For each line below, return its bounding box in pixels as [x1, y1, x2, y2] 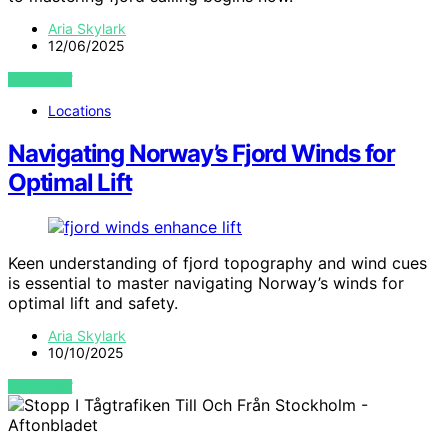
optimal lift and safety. [8, 293, 178, 314]
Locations [48, 102, 111, 120]
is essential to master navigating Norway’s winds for [8, 273, 404, 294]
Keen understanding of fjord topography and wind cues [8, 253, 427, 274]
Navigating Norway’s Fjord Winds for [8, 139, 395, 169]
